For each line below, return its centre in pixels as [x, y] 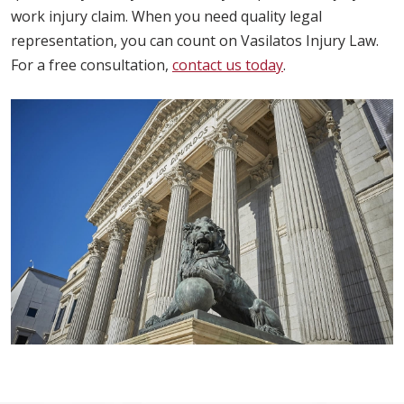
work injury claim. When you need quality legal [166, 17]
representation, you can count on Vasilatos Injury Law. [195, 41]
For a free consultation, [92, 65]
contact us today [228, 65]
